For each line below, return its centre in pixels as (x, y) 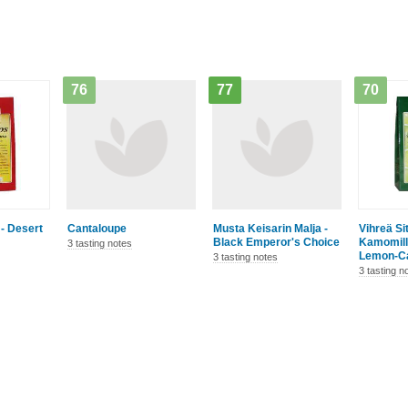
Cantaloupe (97, 229)
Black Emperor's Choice (276, 242)
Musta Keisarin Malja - (270, 229)
